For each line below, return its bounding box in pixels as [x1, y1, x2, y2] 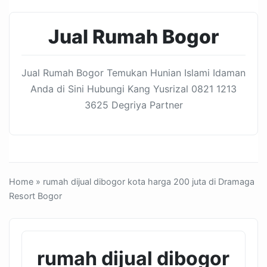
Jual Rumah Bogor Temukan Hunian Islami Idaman [21, 67, 246, 79]
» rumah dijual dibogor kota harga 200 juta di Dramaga [33, 176, 254, 187]
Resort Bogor [9, 191, 62, 201]
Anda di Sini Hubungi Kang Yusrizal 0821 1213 [30, 83, 237, 95]
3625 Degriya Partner [84, 99, 183, 111]
